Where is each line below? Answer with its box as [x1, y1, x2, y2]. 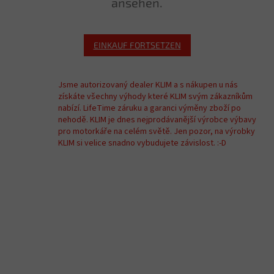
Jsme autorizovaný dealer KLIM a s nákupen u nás [58, 79, 238, 92]
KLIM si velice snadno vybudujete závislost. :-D [58, 137, 226, 150]
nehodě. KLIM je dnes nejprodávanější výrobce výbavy [58, 114, 256, 127]
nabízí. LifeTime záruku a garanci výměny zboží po [58, 102, 241, 115]
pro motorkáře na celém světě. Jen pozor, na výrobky [58, 125, 255, 138]
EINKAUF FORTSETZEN [93, 40, 181, 51]
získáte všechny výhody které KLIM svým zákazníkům [58, 91, 253, 103]
